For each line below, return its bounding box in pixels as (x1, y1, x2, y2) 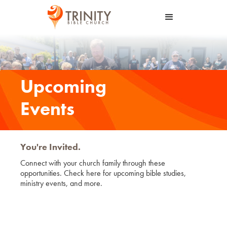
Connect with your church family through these (20, 157, 165, 168)
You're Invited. (20, 140, 81, 153)
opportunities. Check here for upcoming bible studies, (20, 167, 186, 178)
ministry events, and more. (20, 177, 102, 188)
